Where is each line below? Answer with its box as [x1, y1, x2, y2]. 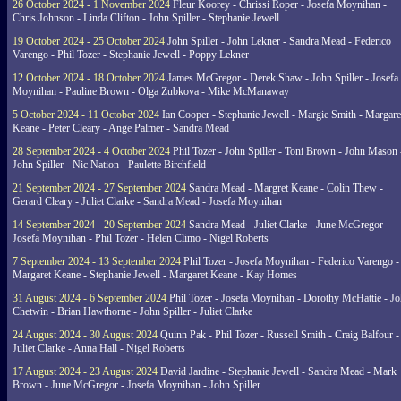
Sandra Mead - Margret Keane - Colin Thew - [186, 182, 383, 194]
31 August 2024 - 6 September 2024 [13, 292, 166, 304]
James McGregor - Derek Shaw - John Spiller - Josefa [165, 72, 398, 84]
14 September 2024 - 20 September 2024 [13, 218, 186, 231]
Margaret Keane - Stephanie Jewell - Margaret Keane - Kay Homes [13, 269, 297, 281]
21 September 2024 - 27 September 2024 [13, 182, 186, 194]
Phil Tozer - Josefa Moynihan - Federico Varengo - [181, 255, 399, 268]
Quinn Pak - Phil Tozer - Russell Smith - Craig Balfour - [158, 328, 399, 341]
